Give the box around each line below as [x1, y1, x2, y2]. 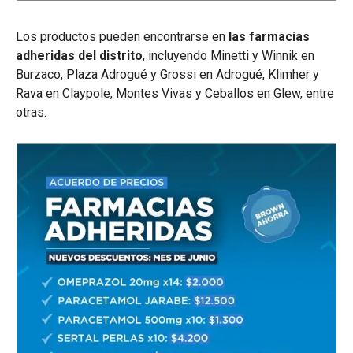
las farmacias [229, 28, 310, 44]
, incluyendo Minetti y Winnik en [143, 47, 314, 63]
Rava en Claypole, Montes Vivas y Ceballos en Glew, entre [16, 85, 334, 101]
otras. [16, 104, 46, 120]
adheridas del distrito [16, 47, 143, 63]
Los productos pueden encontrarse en [16, 28, 229, 44]
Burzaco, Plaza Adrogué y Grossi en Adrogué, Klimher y [16, 66, 319, 82]
